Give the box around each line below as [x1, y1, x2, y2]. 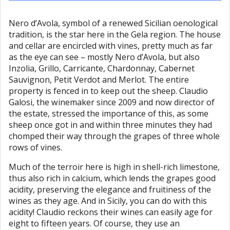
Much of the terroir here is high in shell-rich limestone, [9, 161, 220, 172]
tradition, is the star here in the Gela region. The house [9, 28, 221, 40]
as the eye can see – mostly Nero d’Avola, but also [9, 51, 200, 63]
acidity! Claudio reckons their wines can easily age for [9, 206, 213, 218]
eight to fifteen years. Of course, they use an [9, 217, 180, 229]
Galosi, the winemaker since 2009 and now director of [9, 96, 215, 108]
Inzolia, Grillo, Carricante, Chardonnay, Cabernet [9, 62, 195, 74]
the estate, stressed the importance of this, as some [9, 107, 208, 119]
